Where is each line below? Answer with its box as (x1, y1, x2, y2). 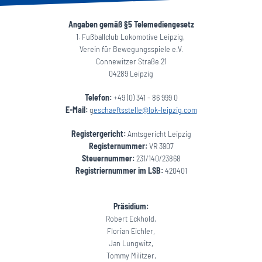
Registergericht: (71, 129, 126, 139)
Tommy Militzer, (106, 250, 156, 260)
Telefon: (84, 92, 113, 102)
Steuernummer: (81, 153, 135, 163)
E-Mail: (65, 105, 88, 115)
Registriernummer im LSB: (75, 166, 163, 175)
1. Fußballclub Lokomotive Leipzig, (75, 32, 187, 42)
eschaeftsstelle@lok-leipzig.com (93, 105, 197, 115)
